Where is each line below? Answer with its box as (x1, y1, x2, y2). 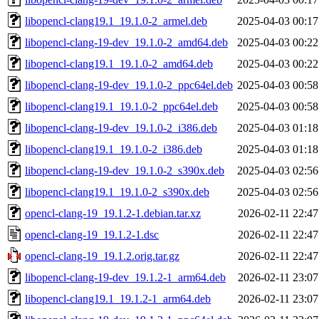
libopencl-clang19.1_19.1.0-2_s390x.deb (25, 185, 209, 198)
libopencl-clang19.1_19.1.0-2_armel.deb (25, 14, 207, 27)
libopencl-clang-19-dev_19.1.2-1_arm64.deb (25, 271, 226, 283)
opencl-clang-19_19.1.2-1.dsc (25, 228, 159, 241)
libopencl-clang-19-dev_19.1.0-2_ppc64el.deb (25, 78, 233, 91)
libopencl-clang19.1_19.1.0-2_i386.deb (25, 142, 202, 155)
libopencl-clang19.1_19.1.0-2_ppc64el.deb (25, 100, 218, 113)
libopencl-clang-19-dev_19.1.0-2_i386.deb (25, 121, 217, 134)
